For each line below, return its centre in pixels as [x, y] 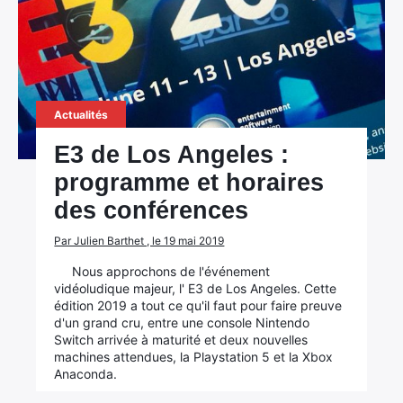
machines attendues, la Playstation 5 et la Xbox [194, 357]
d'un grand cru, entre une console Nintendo [182, 322]
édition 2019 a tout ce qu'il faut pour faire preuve [198, 305]
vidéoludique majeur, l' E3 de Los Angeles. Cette [196, 288]
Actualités [81, 115]
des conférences [152, 210]
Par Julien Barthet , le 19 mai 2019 [139, 241]
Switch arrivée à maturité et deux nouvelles [181, 340]
